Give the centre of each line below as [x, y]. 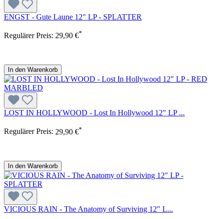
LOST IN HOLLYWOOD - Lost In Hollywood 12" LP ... [94, 113]
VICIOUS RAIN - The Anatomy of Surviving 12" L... [88, 209]
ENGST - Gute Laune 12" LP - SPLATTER [73, 17]
